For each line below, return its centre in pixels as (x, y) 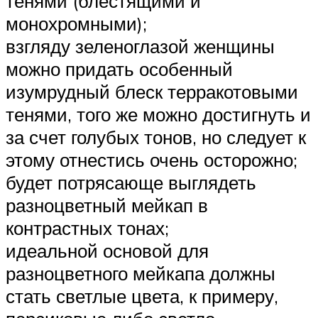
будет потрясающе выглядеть (131, 183)
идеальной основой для (107, 251)
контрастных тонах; (87, 228)
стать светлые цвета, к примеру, (142, 296)
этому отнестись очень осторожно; (152, 160)
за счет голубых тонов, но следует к (156, 137)
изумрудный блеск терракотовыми (152, 92)
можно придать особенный (119, 69)
